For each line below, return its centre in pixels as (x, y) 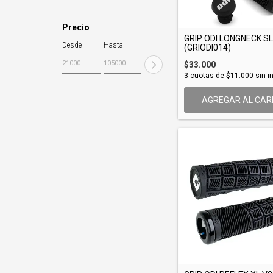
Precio (76, 27)
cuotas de (207, 76)
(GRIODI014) (207, 48)
